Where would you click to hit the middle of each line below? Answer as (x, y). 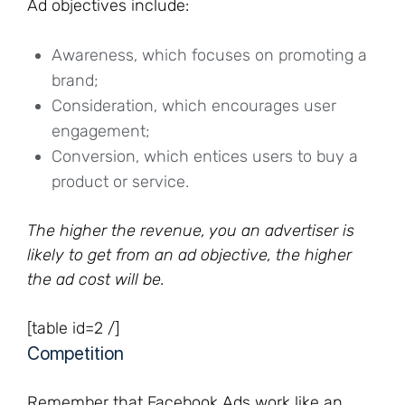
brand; (75, 80)
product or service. (120, 182)
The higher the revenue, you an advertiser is (191, 231)
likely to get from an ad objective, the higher (189, 255)
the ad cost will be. (96, 279)
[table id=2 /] (73, 328)
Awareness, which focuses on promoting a (209, 55)
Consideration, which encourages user (194, 106)
